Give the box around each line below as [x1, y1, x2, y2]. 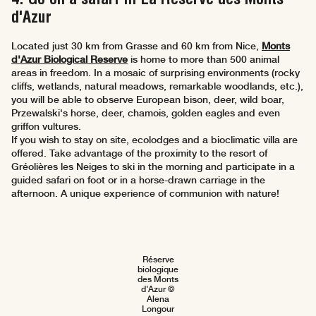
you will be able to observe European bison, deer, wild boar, [11, 94, 284, 106]
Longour [142, 304, 174, 315]
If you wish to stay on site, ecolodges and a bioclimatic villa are [11, 134, 298, 146]
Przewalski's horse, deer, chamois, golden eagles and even [11, 107, 280, 119]
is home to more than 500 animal [128, 54, 279, 66]
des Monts [138, 274, 178, 285]
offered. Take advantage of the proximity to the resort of [11, 147, 267, 159]
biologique [138, 265, 178, 275]
